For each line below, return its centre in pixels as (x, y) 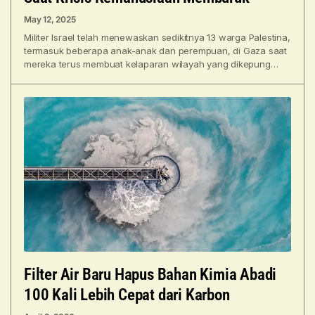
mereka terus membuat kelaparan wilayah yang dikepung (147, 64)
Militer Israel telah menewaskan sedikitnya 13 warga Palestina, (157, 37)
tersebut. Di (48, 77)
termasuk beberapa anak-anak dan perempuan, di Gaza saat (155, 50)
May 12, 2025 (50, 19)
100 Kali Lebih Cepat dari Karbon (127, 295)
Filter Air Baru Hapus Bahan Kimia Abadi (150, 275)
